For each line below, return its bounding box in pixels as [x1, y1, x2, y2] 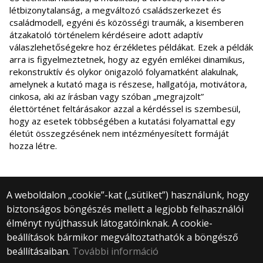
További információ [72, 245, 159, 258]
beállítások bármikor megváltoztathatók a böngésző [6, 231, 239, 244]
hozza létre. [9, 140, 57, 152]
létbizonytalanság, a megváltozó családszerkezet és [9, 4, 221, 16]
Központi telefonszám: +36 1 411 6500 [48, 244, 215, 257]
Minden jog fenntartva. [81, 218, 182, 231]
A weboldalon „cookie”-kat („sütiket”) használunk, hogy [6, 188, 249, 201]
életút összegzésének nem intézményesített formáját [9, 127, 229, 140]
